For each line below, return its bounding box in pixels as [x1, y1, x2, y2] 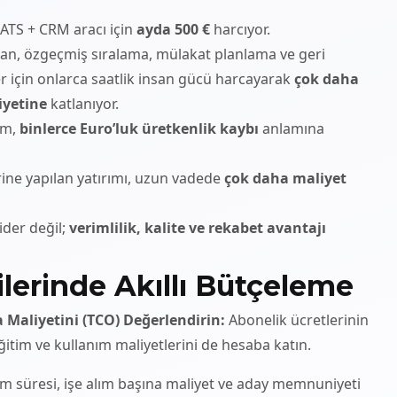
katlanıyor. [47, 93, 119, 113]
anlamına [259, 118, 324, 138]
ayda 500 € [136, 19, 210, 39]
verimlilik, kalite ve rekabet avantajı [69, 217, 326, 237]
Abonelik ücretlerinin [225, 309, 369, 330]
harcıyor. [210, 19, 270, 39]
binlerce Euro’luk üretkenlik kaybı [19, 118, 259, 138]
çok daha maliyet [224, 167, 346, 188]
